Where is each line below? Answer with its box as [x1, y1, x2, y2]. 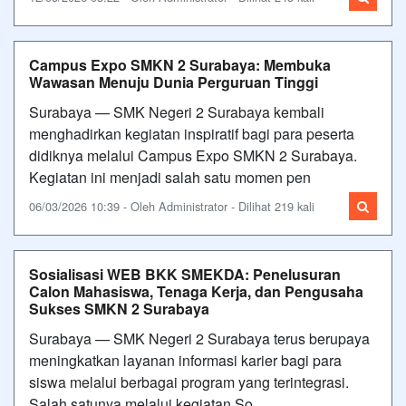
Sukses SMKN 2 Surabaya [29, 297, 209, 319]
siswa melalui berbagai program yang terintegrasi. [29, 371, 349, 392]
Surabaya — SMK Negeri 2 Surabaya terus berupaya [29, 327, 370, 349]
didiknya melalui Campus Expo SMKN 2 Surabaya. [29, 144, 357, 166]
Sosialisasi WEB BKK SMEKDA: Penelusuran [29, 263, 341, 285]
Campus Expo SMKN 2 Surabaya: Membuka [29, 53, 331, 75]
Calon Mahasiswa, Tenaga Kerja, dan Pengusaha [29, 280, 363, 302]
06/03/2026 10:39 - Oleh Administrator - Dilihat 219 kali [29, 197, 314, 215]
